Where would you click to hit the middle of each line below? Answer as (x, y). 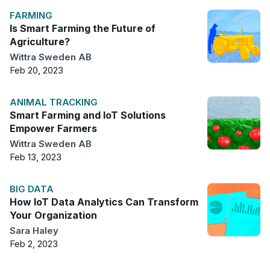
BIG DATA (32, 189)
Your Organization (53, 215)
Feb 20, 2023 (36, 71)
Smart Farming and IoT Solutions (88, 115)
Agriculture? (40, 42)
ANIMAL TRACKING (54, 102)
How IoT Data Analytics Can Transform (104, 202)
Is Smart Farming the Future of (83, 29)
